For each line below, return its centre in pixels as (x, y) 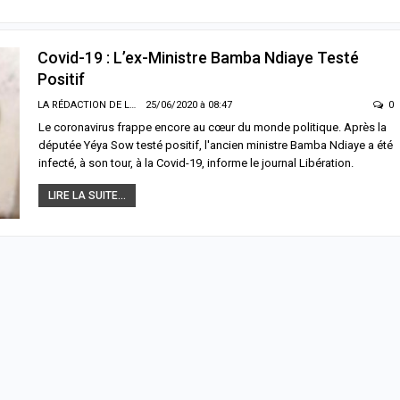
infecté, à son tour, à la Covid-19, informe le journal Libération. (196, 162)
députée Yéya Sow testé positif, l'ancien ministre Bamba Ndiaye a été (216, 145)
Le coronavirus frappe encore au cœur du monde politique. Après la (212, 127)
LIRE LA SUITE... (87, 195)
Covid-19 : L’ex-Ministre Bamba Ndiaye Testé (198, 57)
